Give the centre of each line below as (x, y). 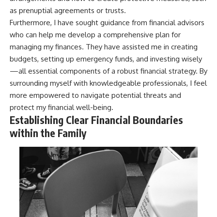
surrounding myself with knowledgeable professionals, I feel (108, 83)
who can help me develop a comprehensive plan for (95, 35)
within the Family (48, 133)
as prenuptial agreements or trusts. (68, 11)
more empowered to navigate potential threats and (95, 95)
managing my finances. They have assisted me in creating (104, 47)
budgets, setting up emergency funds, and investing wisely (106, 59)
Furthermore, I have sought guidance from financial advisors (107, 23)
